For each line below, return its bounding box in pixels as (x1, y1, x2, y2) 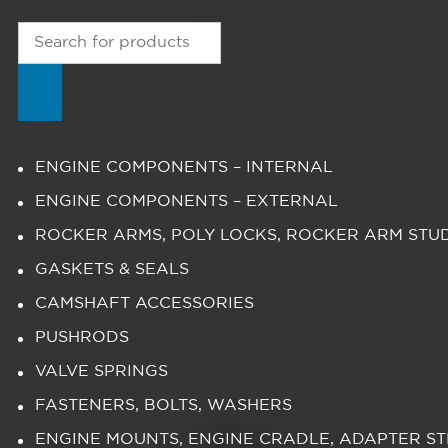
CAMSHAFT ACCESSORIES (35, 296, 254, 312)
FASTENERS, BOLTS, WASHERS (35, 398, 292, 414)
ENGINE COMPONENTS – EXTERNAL (35, 194, 338, 210)
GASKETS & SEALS (35, 262, 189, 278)
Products (17, 25, 88, 41)
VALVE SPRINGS (35, 364, 168, 380)
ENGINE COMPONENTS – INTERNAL (35, 160, 333, 176)
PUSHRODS (35, 330, 129, 346)
